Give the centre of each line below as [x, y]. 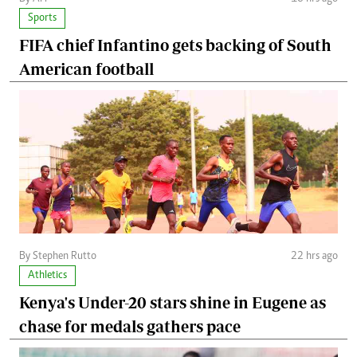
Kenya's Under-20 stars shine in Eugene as [173, 303]
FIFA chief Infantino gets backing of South [175, 45]
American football [86, 69]
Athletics [47, 276]
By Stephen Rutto [58, 257]
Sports [42, 19]
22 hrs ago [314, 257]
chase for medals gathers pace [130, 327]
